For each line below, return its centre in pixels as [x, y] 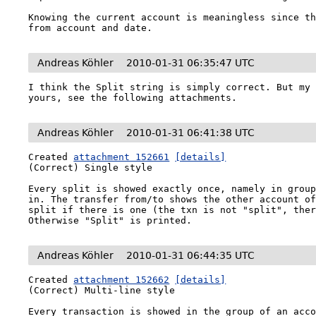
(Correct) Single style [91, 168]
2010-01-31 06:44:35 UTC [191, 255]
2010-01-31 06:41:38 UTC [191, 133]
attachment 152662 [122, 280]
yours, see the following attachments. [133, 98]
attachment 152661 [122, 157]
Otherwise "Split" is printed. [110, 220]
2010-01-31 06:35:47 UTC [191, 63]
